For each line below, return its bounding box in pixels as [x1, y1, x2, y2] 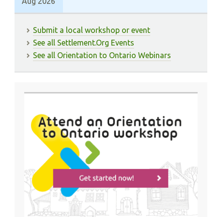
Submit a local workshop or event [33, 26, 150, 34]
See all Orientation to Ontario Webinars [33, 51, 171, 60]
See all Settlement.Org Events [33, 38, 134, 47]
